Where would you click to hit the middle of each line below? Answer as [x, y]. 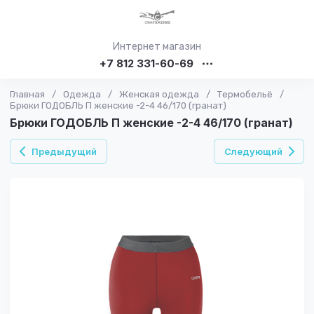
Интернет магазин [157, 47]
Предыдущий [64, 151]
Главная [27, 94]
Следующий [253, 151]
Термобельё [245, 94]
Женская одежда [159, 94]
